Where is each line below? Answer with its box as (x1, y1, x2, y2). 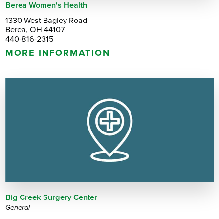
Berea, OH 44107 (5, 24, 65, 35)
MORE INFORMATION (5, 47, 110, 59)
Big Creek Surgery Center (5, 192, 98, 202)
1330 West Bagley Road (5, 15, 88, 25)
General (5, 203, 30, 212)
